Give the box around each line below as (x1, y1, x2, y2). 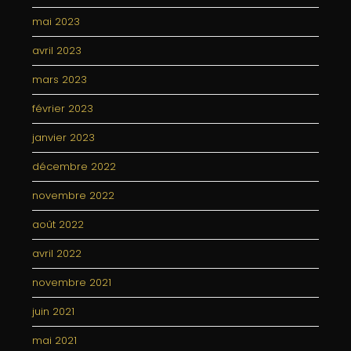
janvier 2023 (32, 130, 96, 145)
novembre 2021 (32, 275, 112, 290)
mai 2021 (32, 333, 78, 348)
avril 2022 (32, 246, 82, 261)
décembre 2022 (32, 159, 117, 174)
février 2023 (32, 101, 94, 116)
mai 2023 (32, 14, 81, 29)
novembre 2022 (32, 188, 115, 203)
